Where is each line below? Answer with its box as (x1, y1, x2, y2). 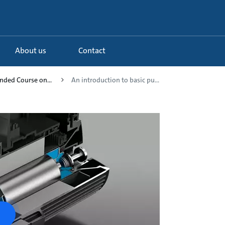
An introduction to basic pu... (71, 75, 159, 84)
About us (20, 45, 46, 56)
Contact (83, 45, 105, 56)
